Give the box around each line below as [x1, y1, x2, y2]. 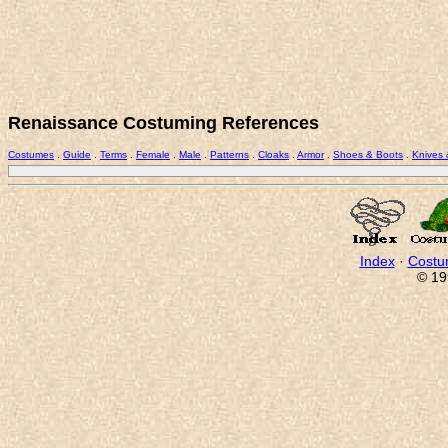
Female [136, 148, 170, 160]
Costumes [8, 148, 54, 160]
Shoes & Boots [333, 148, 403, 160]
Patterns [210, 148, 249, 160]
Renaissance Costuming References [8, 112, 319, 133]
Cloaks [258, 148, 289, 160]
